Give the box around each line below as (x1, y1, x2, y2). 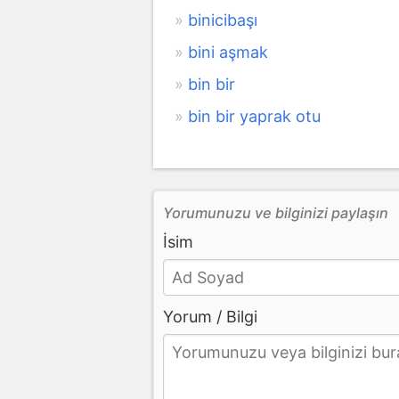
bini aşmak (188, 42, 268, 61)
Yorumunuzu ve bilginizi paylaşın (163, 203, 388, 222)
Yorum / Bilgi (163, 306, 257, 326)
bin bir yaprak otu (188, 106, 321, 126)
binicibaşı (188, 10, 257, 29)
